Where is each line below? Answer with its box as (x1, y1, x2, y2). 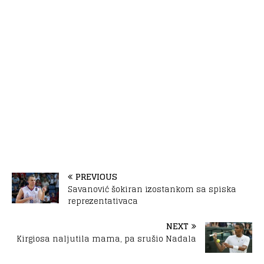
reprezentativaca (68, 194, 138, 208)
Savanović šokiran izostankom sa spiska (68, 182, 236, 196)
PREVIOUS (75, 169, 117, 184)
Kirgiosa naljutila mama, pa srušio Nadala (16, 232, 196, 246)
